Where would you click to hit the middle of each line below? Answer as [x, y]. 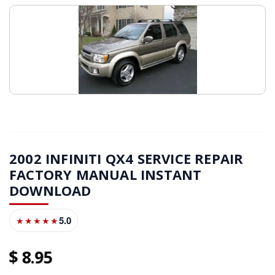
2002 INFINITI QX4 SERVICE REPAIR [126, 159]
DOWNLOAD [50, 191]
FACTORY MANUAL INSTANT [106, 175]
